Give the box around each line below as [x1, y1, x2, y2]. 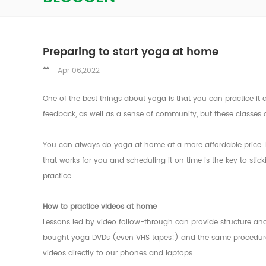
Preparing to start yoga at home [43, 43, 218, 61]
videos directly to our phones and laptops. [43, 248, 194, 259]
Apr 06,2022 [55, 65, 100, 77]
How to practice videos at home [43, 201, 157, 213]
